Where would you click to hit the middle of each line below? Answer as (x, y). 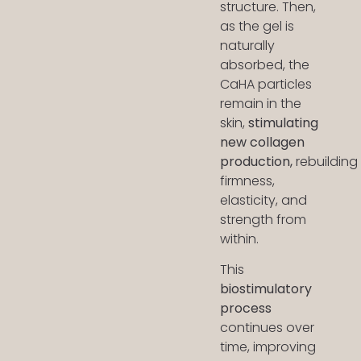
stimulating (284, 122)
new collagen (263, 142)
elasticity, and (264, 200)
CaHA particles (266, 84)
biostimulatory (266, 289)
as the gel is (257, 26)
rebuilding (326, 161)
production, (257, 161)
